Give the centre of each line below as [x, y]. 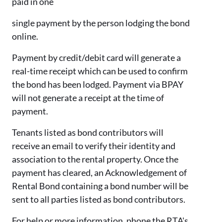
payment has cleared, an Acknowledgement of [99, 172]
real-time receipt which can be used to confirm [100, 71]
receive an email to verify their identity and [94, 145]
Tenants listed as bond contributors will [88, 132]
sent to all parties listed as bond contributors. [99, 199]
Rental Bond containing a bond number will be [100, 186]
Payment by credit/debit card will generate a [96, 57]
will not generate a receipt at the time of [88, 97]
